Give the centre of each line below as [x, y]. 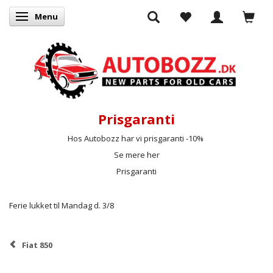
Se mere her [136, 154]
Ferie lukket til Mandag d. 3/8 [62, 205]
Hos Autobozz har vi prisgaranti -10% [136, 138]
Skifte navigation [56, 17]
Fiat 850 [37, 245]
